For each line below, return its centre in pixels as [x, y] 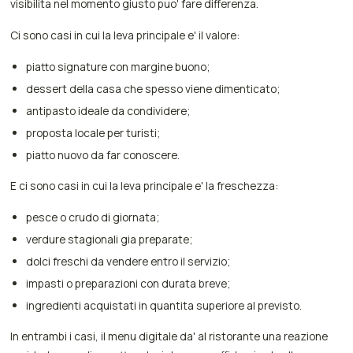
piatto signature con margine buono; [117, 67]
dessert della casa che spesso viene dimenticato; [152, 89]
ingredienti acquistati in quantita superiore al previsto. [163, 305]
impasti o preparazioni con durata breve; [128, 283]
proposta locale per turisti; [93, 132]
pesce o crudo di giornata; [92, 217]
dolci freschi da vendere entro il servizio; [128, 262]
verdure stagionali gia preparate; [109, 240]
